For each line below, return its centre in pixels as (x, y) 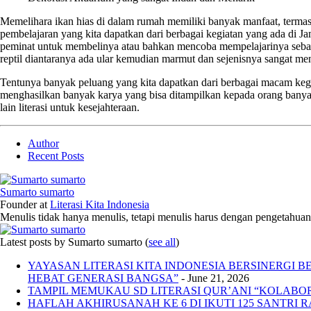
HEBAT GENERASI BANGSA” (103, 278)
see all (162, 242)
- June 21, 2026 (214, 278)
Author (43, 143)
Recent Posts (56, 155)
